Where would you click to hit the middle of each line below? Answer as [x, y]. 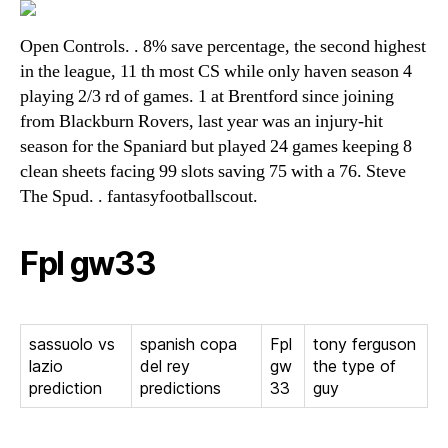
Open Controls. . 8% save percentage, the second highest [223, 46]
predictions [180, 388]
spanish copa [188, 344]
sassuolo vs [72, 344]
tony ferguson [364, 344]
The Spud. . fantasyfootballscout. [139, 196]
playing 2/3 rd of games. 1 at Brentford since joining [207, 96]
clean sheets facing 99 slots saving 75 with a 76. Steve [213, 171]
